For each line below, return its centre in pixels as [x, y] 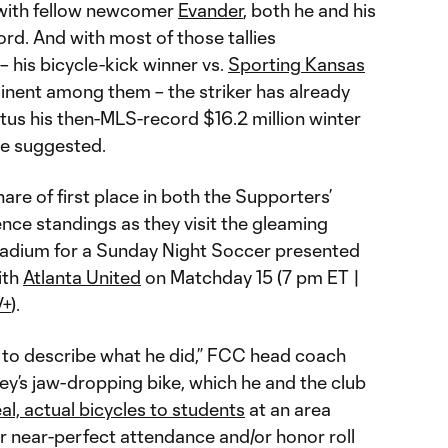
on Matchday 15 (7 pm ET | [250, 277]
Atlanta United [82, 277]
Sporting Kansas [296, 64]
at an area [288, 409]
